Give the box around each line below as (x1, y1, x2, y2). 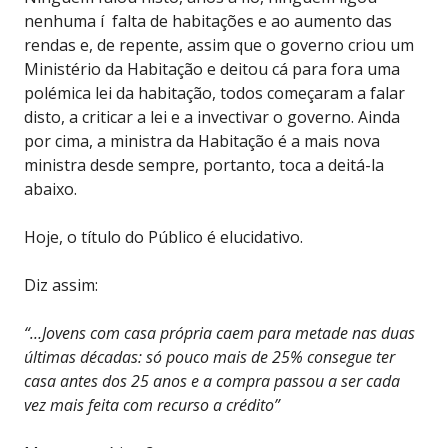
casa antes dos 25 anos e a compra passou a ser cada (24, 369, 400, 392)
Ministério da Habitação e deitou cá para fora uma (24, 57, 400, 80)
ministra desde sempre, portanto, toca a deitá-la (24, 153, 384, 176)
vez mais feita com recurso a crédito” (24, 393, 280, 416)
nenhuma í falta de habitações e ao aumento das (24, 9, 392, 32)
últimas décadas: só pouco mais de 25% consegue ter (24, 345, 395, 368)
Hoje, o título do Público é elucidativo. (24, 225, 303, 248)
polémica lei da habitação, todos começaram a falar (24, 81, 405, 104)
